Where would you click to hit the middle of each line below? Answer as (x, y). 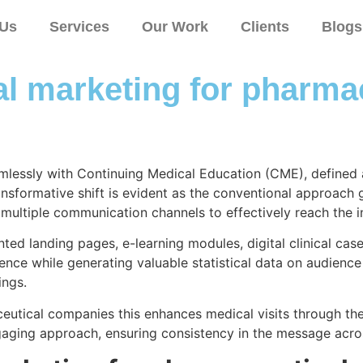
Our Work (175, 27)
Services (79, 27)
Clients (265, 27)
